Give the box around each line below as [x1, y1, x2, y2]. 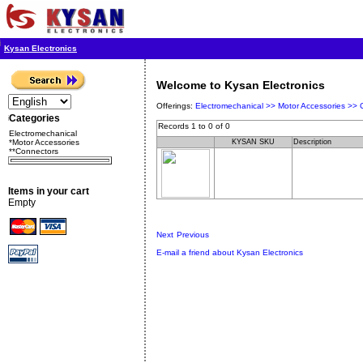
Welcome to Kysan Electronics [156, 79, 325, 92]
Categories [9, 113, 60, 124]
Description [293, 138, 331, 146]
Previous [177, 230, 209, 239]
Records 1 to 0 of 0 [158, 122, 230, 130]
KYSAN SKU [232, 138, 275, 146]
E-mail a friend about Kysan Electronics [156, 248, 303, 257]
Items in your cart [8, 186, 89, 197]
